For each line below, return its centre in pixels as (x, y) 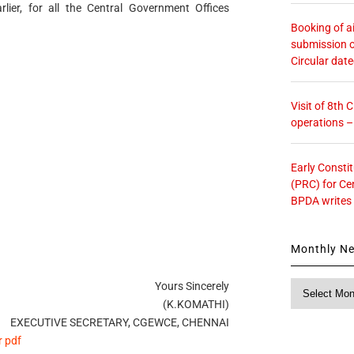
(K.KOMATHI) (196, 304)
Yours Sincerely (192, 286)
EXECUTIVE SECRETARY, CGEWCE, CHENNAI (120, 322)
